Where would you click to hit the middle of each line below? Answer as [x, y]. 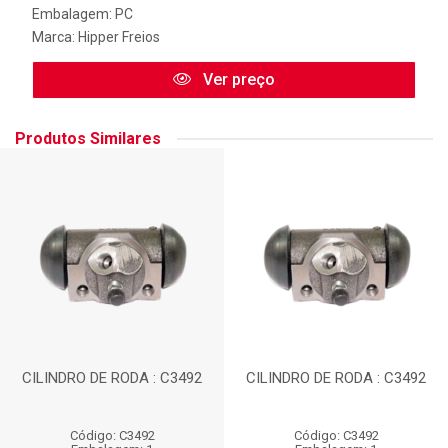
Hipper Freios [119, 37]
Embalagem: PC [82, 14]
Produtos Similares [88, 138]
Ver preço [237, 79]
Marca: [55, 37]
